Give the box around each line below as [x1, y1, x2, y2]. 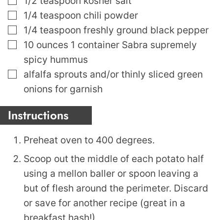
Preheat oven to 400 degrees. [24, 134, 155, 146]
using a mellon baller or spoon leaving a [24, 167, 198, 180]
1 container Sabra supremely [71, 39, 197, 51]
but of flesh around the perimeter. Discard [24, 182, 208, 194]
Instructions [8, 107, 72, 124]
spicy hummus [24, 54, 88, 66]
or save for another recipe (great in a [24, 197, 185, 209]
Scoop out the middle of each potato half [24, 153, 204, 165]
